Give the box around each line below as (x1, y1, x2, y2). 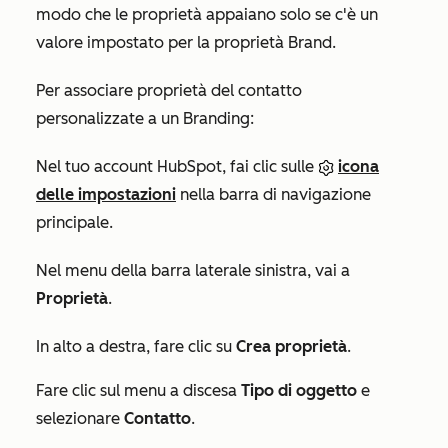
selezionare (36, 409, 124, 429)
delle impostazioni (36, 185, 176, 205)
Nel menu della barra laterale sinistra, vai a (36, 261, 350, 281)
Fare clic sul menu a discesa (36, 381, 241, 401)
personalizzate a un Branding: (36, 109, 258, 129)
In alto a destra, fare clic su (36, 337, 236, 357)
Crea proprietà (236, 337, 347, 357)
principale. (36, 213, 113, 233)
